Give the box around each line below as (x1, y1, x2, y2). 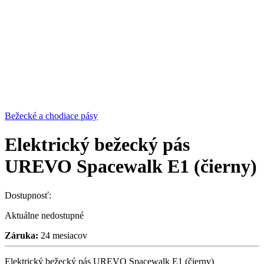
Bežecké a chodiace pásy (5, 111, 98, 121)
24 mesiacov (38, 230, 87, 240)
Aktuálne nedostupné (5, 210, 84, 220)
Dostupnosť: (5, 190, 51, 200)
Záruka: (5, 230, 38, 240)
